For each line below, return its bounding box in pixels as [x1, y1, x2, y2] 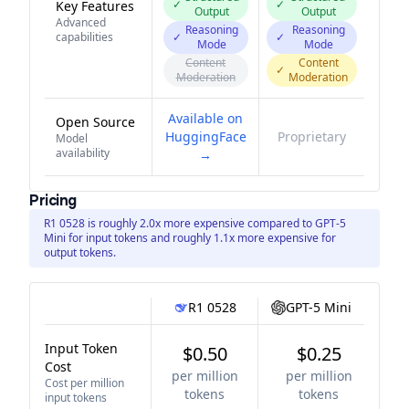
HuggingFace [164, 128, 246, 145]
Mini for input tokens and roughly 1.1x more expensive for [44, 230, 336, 246]
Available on [168, 110, 243, 127]
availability [56, 145, 110, 161]
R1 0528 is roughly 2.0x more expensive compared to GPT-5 [44, 215, 346, 231]
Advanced [56, 15, 106, 30]
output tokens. [44, 245, 116, 260]
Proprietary [278, 128, 346, 145]
